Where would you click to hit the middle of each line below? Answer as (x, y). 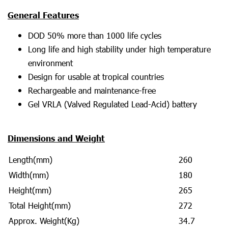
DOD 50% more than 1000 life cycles (95, 35)
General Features (43, 15)
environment (50, 63)
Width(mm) (29, 175)
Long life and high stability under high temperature (119, 49)
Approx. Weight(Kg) (44, 221)
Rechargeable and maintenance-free (92, 90)
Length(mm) (31, 160)
